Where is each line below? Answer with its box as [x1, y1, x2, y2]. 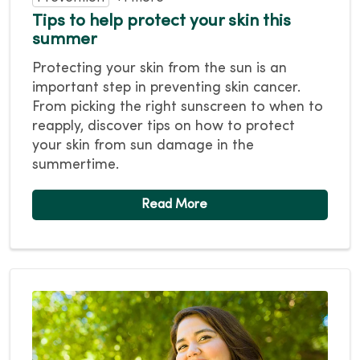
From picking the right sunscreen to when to [32, 100, 323, 115]
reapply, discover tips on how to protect [32, 120, 295, 134]
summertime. [32, 158, 119, 173]
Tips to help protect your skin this [32, 14, 291, 31]
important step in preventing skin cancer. [32, 81, 301, 96]
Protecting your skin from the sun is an [32, 62, 287, 76]
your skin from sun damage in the [32, 139, 254, 153]
